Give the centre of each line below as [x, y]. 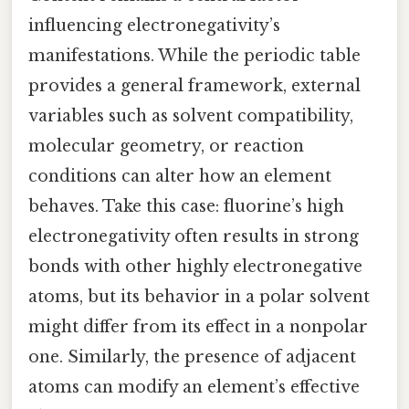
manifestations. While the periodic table [194, 56]
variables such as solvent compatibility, [191, 116]
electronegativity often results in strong [194, 237]
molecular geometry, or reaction [166, 147]
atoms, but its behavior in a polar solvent [199, 297]
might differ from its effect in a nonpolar [198, 327]
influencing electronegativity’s [154, 26]
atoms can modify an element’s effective [194, 388]
